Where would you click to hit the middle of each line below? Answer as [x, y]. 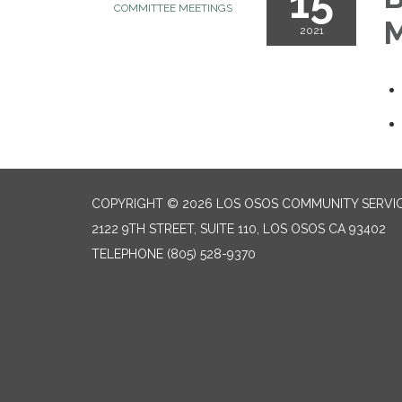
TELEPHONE [127, 254]
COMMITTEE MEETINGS [173, 8]
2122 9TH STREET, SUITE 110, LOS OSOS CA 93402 [239, 229]
